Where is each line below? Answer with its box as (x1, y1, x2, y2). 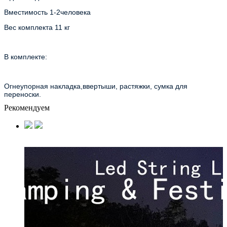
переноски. (4, 90, 41, 98)
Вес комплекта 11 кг (4, 23, 70, 31)
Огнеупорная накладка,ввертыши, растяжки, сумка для (4, 82, 187, 90)
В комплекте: (4, 52, 47, 61)
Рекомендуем (4, 103, 50, 112)
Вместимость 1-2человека (4, 8, 91, 16)
